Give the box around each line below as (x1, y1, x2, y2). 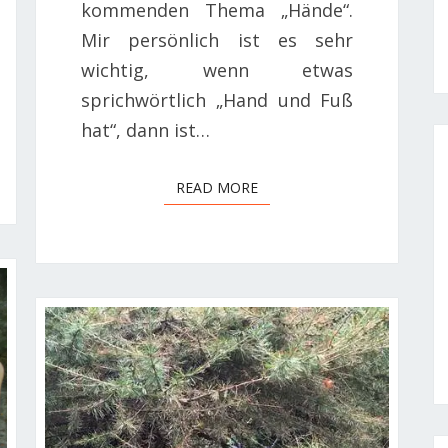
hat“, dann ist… (81, 117, 210, 142)
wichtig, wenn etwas (81, 57, 354, 82)
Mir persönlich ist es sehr (81, 27, 354, 52)
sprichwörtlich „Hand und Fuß (81, 87, 354, 112)
